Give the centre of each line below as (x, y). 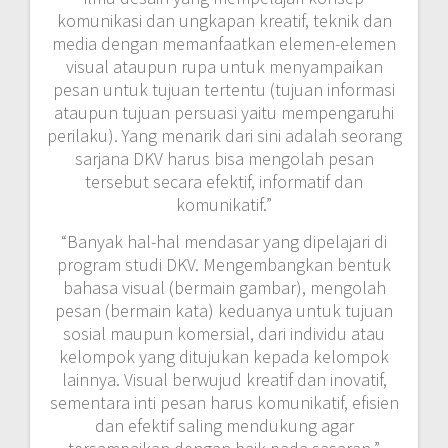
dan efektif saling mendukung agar (224, 425)
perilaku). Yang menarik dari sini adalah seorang (224, 135)
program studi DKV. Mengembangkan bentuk (224, 264)
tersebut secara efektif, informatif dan (224, 181)
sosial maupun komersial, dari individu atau (224, 333)
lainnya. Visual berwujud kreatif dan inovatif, (224, 379)
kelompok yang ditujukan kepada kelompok (224, 356)
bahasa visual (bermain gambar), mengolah (224, 287)
